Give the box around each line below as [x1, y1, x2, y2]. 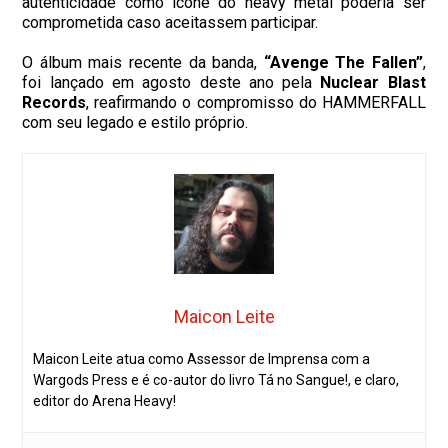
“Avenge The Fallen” [263, 52, 423, 72]
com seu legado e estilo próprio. [22, 112, 249, 132]
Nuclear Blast [320, 72, 426, 92]
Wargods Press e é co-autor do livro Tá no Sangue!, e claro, [33, 371, 400, 388]
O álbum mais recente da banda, [22, 52, 264, 72]
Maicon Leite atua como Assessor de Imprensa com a [33, 350, 371, 367]
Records [22, 92, 87, 112]
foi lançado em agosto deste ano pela [22, 72, 321, 92]
